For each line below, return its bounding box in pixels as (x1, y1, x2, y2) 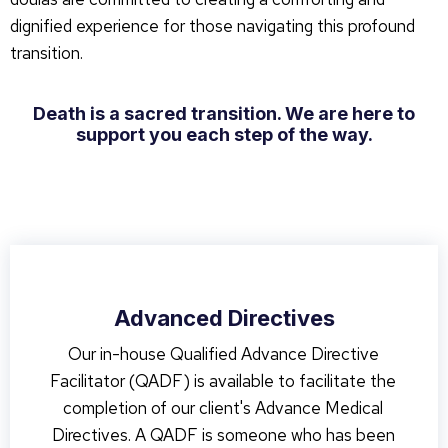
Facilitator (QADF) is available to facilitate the (50, 370, 396, 392)
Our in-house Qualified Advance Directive (67, 343, 379, 365)
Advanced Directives (113, 305, 335, 331)
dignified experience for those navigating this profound (10, 15, 415, 37)
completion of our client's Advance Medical (63, 397, 383, 419)
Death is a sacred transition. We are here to (33, 103, 415, 124)
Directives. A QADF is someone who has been (51, 424, 395, 446)
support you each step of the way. (75, 124, 373, 145)
